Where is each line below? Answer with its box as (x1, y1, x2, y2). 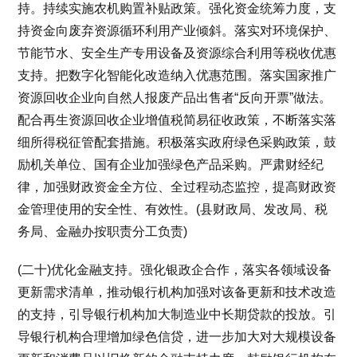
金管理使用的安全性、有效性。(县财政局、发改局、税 (18, 202, 328, 216)
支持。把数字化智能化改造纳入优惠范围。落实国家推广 (18, 68, 337, 82)
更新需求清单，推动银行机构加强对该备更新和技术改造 (18, 284, 337, 299)
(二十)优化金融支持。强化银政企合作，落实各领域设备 (18, 262, 332, 277)
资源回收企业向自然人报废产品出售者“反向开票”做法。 (18, 90, 332, 104)
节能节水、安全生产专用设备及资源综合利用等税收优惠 (18, 45, 337, 60)
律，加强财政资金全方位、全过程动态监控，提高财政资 (18, 179, 337, 194)
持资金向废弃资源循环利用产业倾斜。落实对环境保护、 (18, 23, 337, 37)
